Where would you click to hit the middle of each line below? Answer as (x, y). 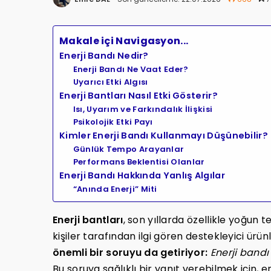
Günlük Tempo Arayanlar (129, 149)
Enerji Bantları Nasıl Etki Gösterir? (139, 96)
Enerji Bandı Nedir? (104, 56)
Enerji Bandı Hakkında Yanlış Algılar (142, 176)
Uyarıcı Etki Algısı (110, 82)
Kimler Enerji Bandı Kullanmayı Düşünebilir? (164, 136)
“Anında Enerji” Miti (115, 189)
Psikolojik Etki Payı (113, 122)
